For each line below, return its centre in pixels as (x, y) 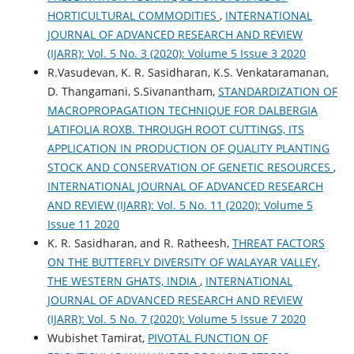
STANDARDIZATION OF (277, 91)
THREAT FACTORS (278, 243)
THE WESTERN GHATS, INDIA (123, 281)
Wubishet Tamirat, (97, 337)
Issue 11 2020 (83, 224)
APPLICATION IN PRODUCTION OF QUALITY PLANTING (188, 148)
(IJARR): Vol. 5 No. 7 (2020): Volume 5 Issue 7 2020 (176, 318)
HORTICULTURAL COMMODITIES (133, 15)
